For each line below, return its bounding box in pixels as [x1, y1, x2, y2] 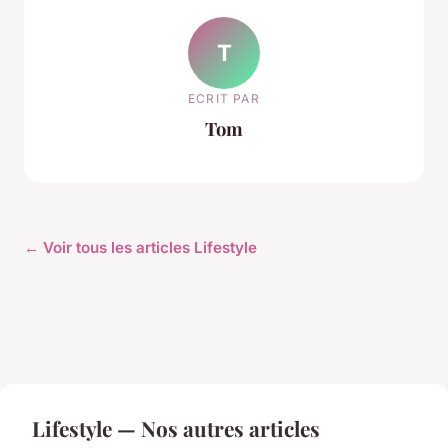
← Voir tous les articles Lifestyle [24, 237, 257, 257]
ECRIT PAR [188, 91, 260, 107]
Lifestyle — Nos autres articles [32, 413, 320, 442]
